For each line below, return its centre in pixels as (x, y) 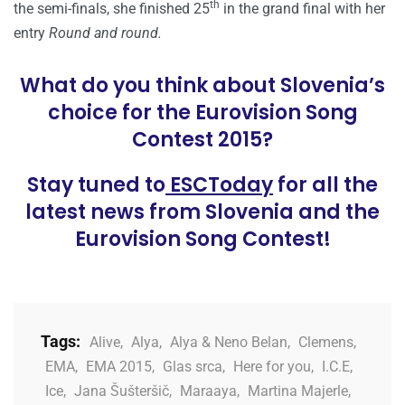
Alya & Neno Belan (229, 342)
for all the (325, 184)
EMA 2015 (119, 366)
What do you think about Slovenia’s (202, 85)
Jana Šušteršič (122, 391)
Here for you (272, 366)
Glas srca (193, 366)
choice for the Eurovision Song (202, 112)
